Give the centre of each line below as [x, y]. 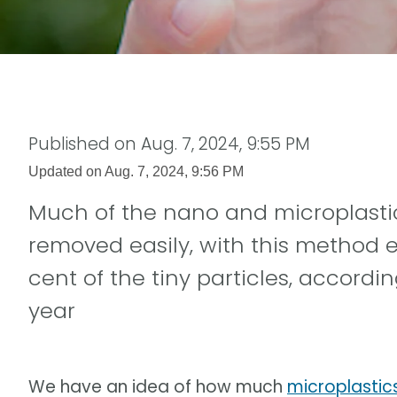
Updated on [66, 171]
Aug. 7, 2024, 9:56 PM [174, 171]
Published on [85, 144]
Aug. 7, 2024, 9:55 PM [226, 144]
